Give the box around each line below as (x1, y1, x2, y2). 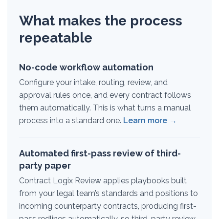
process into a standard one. (19, 116, 123, 125)
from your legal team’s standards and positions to (19, 189, 198, 198)
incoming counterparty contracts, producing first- (19, 201, 197, 211)
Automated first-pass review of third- (19, 148, 181, 158)
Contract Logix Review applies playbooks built (19, 176, 187, 185)
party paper (19, 160, 71, 171)
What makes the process (19, 13, 182, 29)
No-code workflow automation (19, 62, 153, 72)
